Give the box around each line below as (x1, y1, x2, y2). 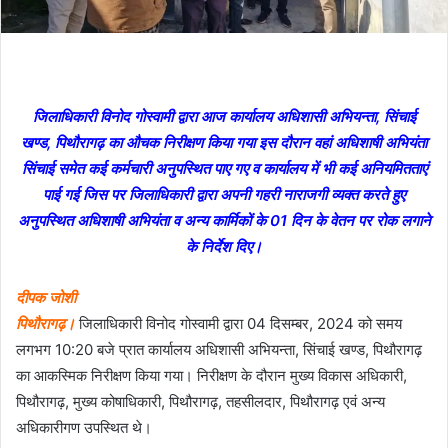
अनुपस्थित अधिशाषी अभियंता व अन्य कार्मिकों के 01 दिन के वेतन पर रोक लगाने (17, 210, 431, 230)
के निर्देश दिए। (186, 236, 262, 256)
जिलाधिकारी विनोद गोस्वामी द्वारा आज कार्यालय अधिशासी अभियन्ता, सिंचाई (32, 106, 416, 126)
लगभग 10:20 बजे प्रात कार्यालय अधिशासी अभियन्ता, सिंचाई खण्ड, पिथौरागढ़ (16, 339, 422, 359)
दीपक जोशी (16, 287, 76, 307)
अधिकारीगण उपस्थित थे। (16, 417, 152, 437)
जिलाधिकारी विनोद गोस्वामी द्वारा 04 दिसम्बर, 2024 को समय (79, 313, 402, 333)
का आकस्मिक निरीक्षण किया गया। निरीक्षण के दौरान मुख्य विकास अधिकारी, (16, 365, 407, 385)
